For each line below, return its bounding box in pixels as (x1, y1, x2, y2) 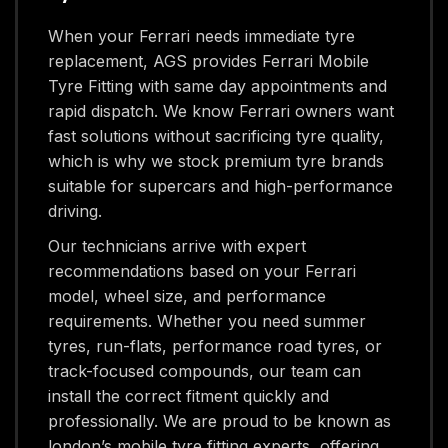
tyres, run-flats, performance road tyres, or (48, 336, 382, 356)
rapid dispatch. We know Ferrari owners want (48, 101, 394, 121)
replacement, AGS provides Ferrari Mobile (48, 51, 369, 71)
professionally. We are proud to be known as (48, 411, 391, 431)
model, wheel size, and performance (48, 286, 326, 306)
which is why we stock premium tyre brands (48, 151, 384, 171)
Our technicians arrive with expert (48, 236, 306, 256)
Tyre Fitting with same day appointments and (48, 76, 387, 96)
